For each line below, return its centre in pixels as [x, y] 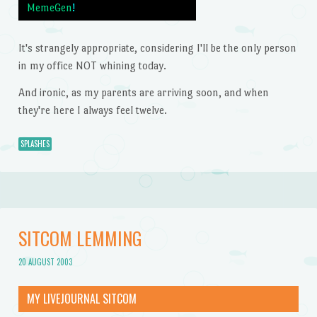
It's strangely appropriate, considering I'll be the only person [157, 48]
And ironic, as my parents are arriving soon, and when [143, 93]
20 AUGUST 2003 [45, 261]
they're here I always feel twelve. [92, 110]
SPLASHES [35, 143]
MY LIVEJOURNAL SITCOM [82, 299]
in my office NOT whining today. [92, 66]
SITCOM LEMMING [80, 238]
